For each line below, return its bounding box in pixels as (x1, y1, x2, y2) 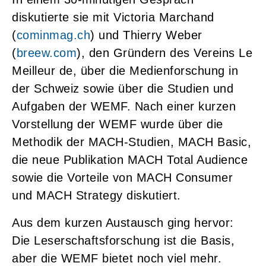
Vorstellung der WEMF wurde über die (12, 118, 223, 131)
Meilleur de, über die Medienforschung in (12, 64, 238, 78)
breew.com (16, 46, 77, 60)
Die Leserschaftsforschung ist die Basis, (12, 234, 235, 248)
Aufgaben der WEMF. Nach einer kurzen (12, 100, 236, 113)
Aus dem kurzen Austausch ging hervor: (12, 216, 234, 230)
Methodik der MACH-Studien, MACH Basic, (12, 135, 251, 149)
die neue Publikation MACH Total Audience (12, 153, 248, 167)
